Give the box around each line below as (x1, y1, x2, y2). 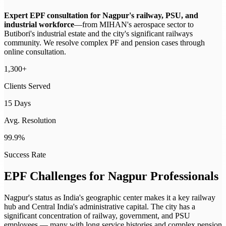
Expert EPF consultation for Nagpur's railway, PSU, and (4, 11, 198, 20)
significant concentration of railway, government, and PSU (4, 211, 190, 220)
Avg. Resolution (4, 116, 56, 125)
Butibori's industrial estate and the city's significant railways (4, 29, 193, 38)
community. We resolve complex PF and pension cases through (4, 38, 205, 47)
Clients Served (4, 81, 50, 90)
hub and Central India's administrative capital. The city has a (4, 202, 195, 211)
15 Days (4, 98, 31, 107)
